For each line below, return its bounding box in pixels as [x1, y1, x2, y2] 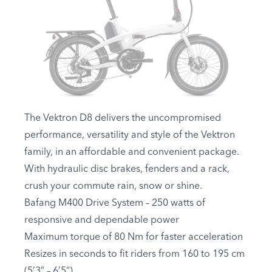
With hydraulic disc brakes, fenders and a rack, [24, 165, 229, 175]
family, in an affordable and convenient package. [24, 148, 239, 158]
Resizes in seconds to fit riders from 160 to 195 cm [24, 250, 245, 260]
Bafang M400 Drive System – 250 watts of [24, 199, 205, 209]
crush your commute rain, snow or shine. [24, 182, 202, 192]
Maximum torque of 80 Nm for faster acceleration [24, 233, 243, 243]
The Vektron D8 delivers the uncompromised [24, 114, 221, 124]
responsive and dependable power [24, 216, 179, 226]
